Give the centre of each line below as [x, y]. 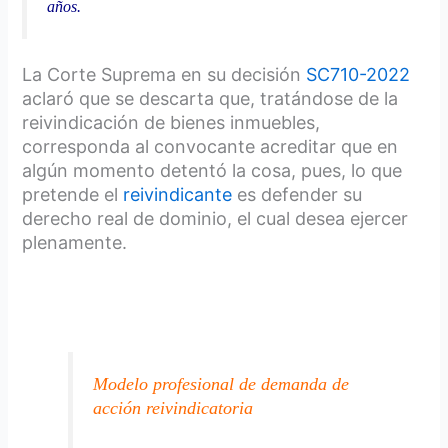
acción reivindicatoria [173, 407]
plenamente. [75, 243]
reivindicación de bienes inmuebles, [171, 123]
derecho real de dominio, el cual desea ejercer [215, 219]
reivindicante [178, 195]
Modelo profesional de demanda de [221, 383]
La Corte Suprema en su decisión [164, 75]
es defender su [297, 195]
